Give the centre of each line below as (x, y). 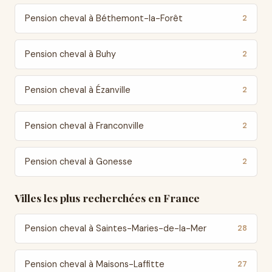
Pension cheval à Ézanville (78, 90)
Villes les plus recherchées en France (107, 198)
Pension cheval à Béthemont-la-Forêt (104, 18)
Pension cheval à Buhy (70, 54)
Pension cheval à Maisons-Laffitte (95, 264)
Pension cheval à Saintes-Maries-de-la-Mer (116, 228)
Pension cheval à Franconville (84, 126)
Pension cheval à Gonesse (79, 161)
